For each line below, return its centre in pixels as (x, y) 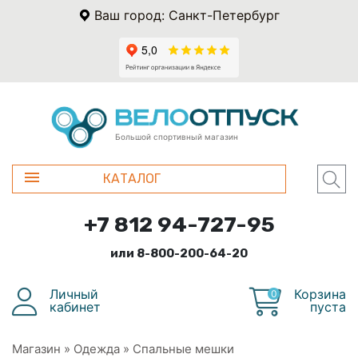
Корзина (320, 294)
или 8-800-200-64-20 (179, 253)
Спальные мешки (183, 348)
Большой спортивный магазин (177, 136)
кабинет (75, 306)
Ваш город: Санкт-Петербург (187, 15)
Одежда (97, 348)
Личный (74, 294)
